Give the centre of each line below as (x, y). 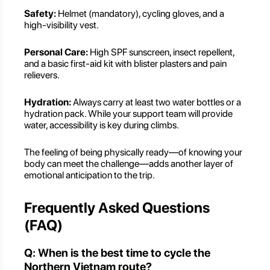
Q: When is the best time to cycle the (117, 253)
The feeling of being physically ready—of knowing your (133, 152)
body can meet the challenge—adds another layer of (129, 164)
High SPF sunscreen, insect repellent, (161, 52)
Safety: (40, 14)
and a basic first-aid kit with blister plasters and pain (125, 64)
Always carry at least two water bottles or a (156, 102)
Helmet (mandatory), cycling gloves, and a (140, 14)
